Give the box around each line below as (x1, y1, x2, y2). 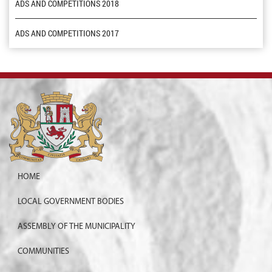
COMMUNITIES (18, 247, 69, 257)
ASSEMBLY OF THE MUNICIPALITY (18, 222, 135, 232)
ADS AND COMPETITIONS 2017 (15, 27, 119, 39)
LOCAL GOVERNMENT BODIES (18, 197, 124, 207)
